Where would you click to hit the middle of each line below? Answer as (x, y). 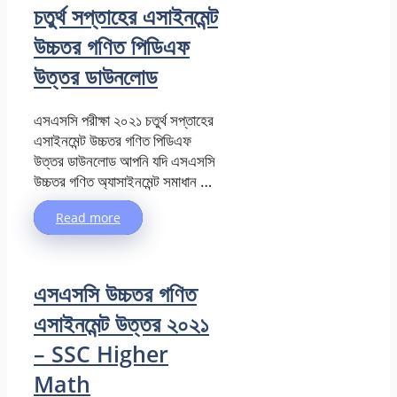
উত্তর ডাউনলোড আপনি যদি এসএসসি (125, 161)
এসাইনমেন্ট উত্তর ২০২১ (121, 323)
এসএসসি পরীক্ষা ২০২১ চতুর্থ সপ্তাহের (124, 121)
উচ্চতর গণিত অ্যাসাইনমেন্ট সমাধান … (123, 182)
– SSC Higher (101, 353)
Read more (88, 218)
